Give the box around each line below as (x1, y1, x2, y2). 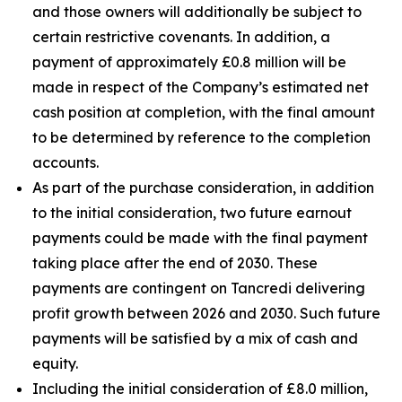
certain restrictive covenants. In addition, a (32, 28, 330, 46)
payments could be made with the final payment (32, 229, 368, 247)
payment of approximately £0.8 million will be (32, 53, 346, 71)
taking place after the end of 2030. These (32, 254, 318, 272)
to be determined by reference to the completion (32, 128, 371, 146)
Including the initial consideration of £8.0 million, (32, 380, 368, 398)
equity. (32, 354, 78, 372)
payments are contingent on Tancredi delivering (32, 279, 365, 297)
